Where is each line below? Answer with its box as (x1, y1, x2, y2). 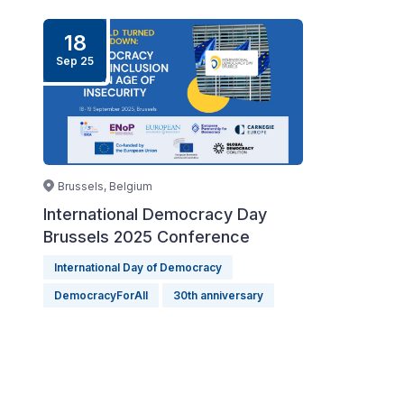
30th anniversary (173, 289, 263, 303)
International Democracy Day (43, 205, 267, 225)
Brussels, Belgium (58, 179, 152, 194)
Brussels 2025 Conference (43, 227, 250, 247)
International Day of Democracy (54, 261, 222, 275)
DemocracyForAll (54, 289, 148, 303)
